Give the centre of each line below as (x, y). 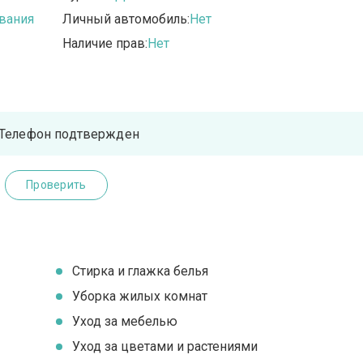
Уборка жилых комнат (140, 297)
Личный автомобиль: (126, 19)
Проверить (56, 185)
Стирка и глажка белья (141, 271)
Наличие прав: (105, 44)
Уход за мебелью (125, 322)
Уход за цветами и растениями (165, 347)
